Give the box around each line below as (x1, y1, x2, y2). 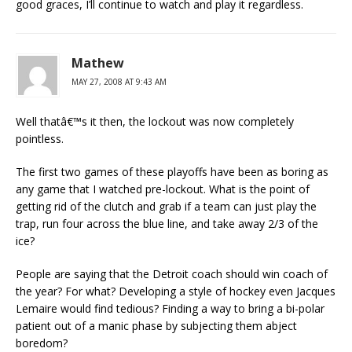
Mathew (71, 54, 124, 71)
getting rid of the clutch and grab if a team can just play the (16, 199, 317, 214)
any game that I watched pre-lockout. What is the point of (16, 181, 310, 196)
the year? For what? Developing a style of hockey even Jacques (16, 284, 335, 299)
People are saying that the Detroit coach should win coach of (16, 266, 328, 281)
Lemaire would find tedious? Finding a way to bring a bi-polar (16, 301, 324, 316)
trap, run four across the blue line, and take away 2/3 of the (16, 216, 318, 231)
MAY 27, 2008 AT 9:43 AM (71, 76, 167, 87)
